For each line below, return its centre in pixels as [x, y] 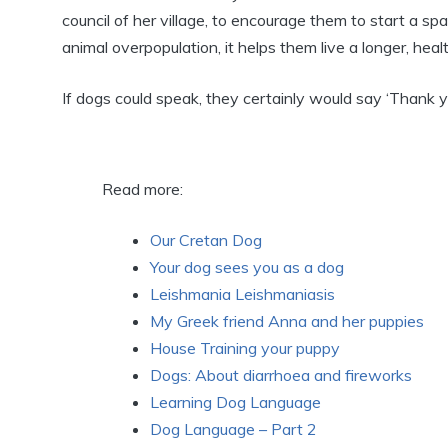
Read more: [142, 189]
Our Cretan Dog [206, 240]
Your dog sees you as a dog [247, 267]
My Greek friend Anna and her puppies [287, 321]
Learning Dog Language [235, 402]
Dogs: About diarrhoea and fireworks [281, 375]
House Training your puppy [245, 348]
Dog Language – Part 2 [233, 429]
